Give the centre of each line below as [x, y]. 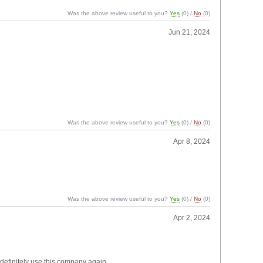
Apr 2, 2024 [192, 218]
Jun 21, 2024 [190, 32]
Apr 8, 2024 [192, 141]
